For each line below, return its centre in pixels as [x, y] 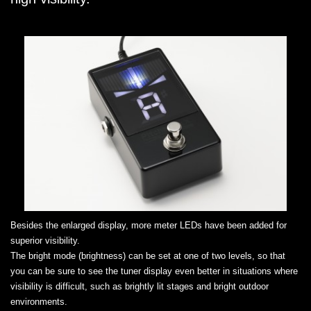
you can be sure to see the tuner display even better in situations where [154, 271]
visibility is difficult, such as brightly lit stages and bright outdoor [140, 286]
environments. [39, 301]
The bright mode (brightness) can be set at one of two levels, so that [148, 255]
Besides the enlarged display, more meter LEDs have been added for [149, 225]
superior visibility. [45, 240]
